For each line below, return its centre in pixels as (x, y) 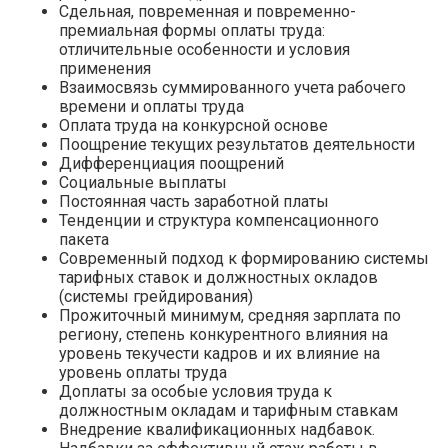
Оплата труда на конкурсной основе (193, 125)
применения (105, 68)
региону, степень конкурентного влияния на (223, 334)
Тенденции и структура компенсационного (219, 220)
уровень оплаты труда (143, 372)
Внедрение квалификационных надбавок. (217, 429)
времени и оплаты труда (151, 106)
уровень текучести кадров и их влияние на (219, 353)
